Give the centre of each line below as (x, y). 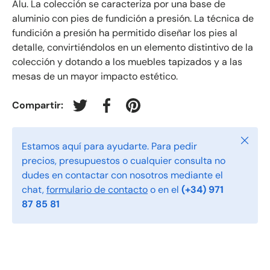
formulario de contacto (97, 190)
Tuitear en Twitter (118, 111)
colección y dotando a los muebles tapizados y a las (127, 62)
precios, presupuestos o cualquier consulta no (124, 161)
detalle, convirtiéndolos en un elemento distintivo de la (133, 48)
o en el (165, 190)
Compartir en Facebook (158, 111)
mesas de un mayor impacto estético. (95, 77)
